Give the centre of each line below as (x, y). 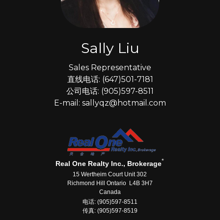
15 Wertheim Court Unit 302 (110, 175)
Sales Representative (110, 68)
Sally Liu (110, 48)
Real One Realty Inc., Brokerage (109, 164)
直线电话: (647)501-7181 (110, 80)
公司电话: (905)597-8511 (110, 91)
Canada (110, 192)
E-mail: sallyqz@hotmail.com (110, 103)
